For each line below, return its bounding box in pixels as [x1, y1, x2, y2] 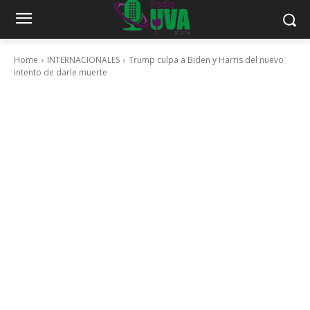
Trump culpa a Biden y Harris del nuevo [129, 54, 284, 66]
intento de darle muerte [14, 66, 107, 78]
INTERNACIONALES [47, 54, 120, 66]
